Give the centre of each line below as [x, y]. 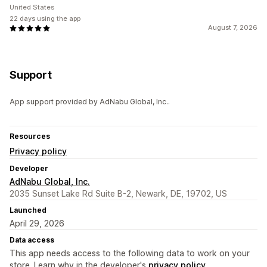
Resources [30, 136]
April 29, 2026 [37, 223]
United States [32, 7]
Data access [32, 240]
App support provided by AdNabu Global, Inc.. [90, 102]
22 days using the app [45, 19]
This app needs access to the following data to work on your [130, 253]
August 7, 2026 [233, 28]
